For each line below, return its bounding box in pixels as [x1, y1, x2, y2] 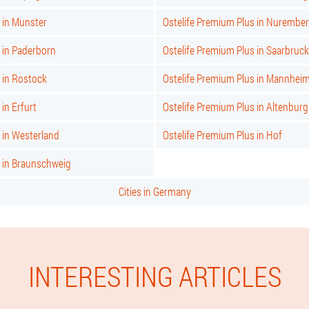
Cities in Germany [118, 184, 191, 199]
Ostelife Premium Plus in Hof [163, 128, 282, 142]
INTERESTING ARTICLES [28, 258, 281, 295]
